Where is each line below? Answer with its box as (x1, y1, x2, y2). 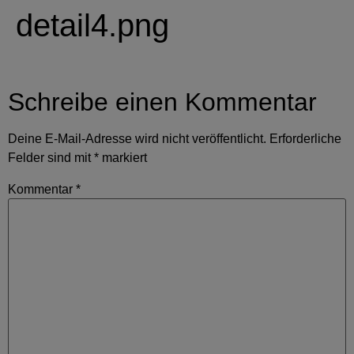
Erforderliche (269, 132, 341, 146)
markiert (99, 151, 147, 165)
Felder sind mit (8, 151, 94, 165)
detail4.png (16, 8, 169, 43)
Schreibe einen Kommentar (8, 88, 317, 117)
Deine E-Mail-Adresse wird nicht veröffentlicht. (8, 132, 266, 146)
